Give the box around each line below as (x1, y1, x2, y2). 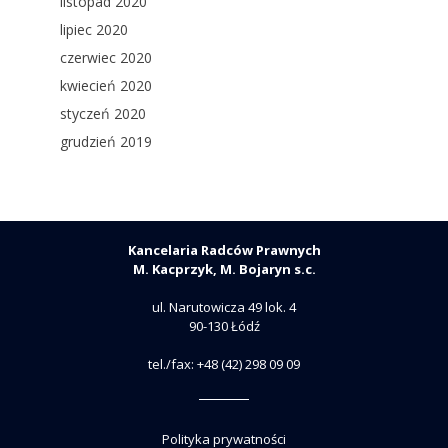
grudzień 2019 (60, 132, 152, 151)
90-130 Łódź (188, 317, 260, 335)
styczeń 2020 (60, 104, 146, 123)
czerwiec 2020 (60, 48, 152, 67)
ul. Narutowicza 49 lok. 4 (152, 298, 296, 316)
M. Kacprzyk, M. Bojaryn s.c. (132, 260, 316, 278)
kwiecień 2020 (60, 76, 152, 95)
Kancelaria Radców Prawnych (127, 241, 321, 259)
